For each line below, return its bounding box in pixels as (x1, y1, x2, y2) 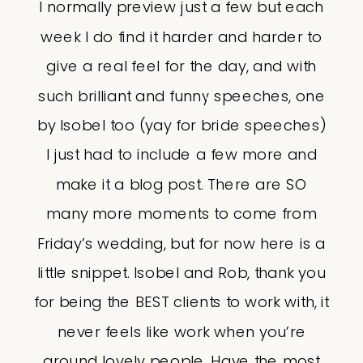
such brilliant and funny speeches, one (37, 85, 326, 107)
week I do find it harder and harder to (41, 26, 322, 48)
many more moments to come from (45, 203, 318, 225)
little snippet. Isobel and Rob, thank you (37, 262, 326, 284)
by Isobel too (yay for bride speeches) (37, 114, 326, 137)
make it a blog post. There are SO (55, 173, 308, 195)
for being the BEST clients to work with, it (34, 291, 329, 314)
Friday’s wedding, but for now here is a (37, 233, 326, 254)
